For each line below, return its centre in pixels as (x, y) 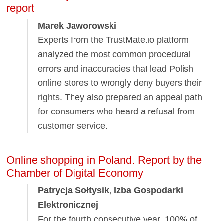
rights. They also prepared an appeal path (120, 97)
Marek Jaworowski (77, 26)
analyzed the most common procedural (115, 55)
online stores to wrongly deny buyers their (120, 83)
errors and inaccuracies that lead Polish (116, 69)
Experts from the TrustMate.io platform (114, 40)
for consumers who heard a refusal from (117, 112)
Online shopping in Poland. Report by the (104, 160)
